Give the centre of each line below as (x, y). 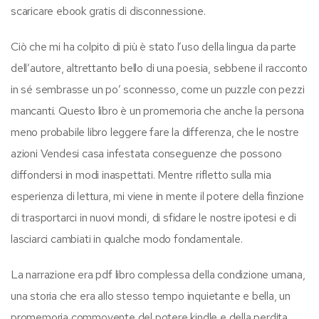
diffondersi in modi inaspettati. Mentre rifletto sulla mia (141, 174)
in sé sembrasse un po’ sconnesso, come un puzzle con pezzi (158, 89)
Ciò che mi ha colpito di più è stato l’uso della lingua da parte (154, 46)
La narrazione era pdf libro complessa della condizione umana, (158, 274)
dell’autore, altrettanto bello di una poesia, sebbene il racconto (159, 68)
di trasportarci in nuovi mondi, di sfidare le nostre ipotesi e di (153, 217)
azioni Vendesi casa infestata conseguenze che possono (146, 153)
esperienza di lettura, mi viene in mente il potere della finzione (157, 196)
